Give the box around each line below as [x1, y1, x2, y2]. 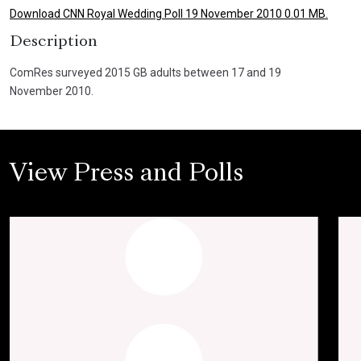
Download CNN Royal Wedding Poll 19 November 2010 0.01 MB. [10, 7, 328, 20]
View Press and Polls [10, 164, 243, 186]
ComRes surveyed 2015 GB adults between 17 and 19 [10, 66, 281, 79]
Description [10, 35, 98, 49]
